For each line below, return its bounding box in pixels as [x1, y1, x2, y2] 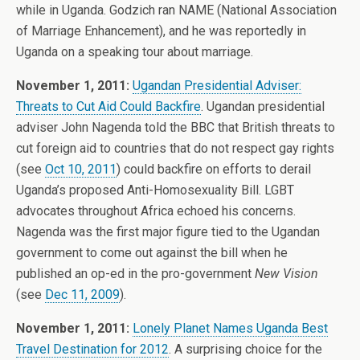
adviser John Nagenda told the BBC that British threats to [16, 120, 335, 135]
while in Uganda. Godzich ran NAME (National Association [16, 2, 337, 18]
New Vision [255, 266, 318, 281]
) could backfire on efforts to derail [117, 162, 311, 177]
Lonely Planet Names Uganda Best [133, 321, 328, 336]
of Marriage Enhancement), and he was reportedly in [16, 23, 306, 39]
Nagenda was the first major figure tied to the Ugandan [16, 224, 320, 239]
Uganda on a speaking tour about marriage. [16, 44, 253, 59]
